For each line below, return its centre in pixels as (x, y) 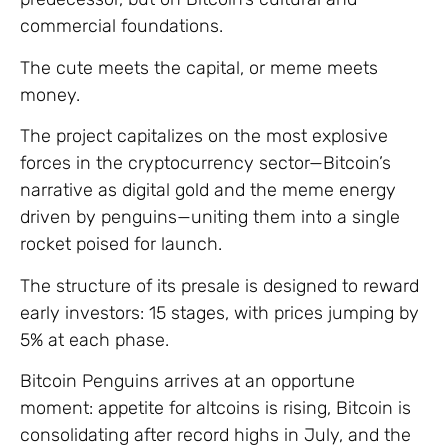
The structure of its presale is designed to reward (219, 285)
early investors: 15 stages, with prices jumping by (219, 312)
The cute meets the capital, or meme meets (199, 67)
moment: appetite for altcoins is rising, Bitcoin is (215, 407)
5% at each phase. (94, 339)
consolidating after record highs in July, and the (215, 434)
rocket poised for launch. (121, 244)
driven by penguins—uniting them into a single (210, 217)
